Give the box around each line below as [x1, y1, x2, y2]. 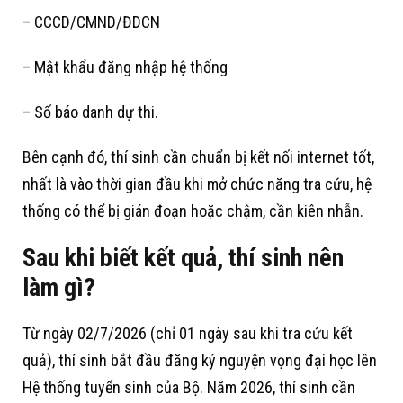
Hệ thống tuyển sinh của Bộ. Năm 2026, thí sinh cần [22, 378, 355, 398]
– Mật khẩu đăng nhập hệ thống [22, 58, 228, 77]
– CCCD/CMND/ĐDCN [22, 13, 160, 32]
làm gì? [22, 273, 95, 303]
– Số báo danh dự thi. [22, 103, 158, 122]
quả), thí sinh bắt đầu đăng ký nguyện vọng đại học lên [22, 351, 377, 371]
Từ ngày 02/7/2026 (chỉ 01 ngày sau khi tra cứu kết [22, 324, 353, 344]
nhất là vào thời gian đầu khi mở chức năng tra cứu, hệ [22, 175, 372, 194]
